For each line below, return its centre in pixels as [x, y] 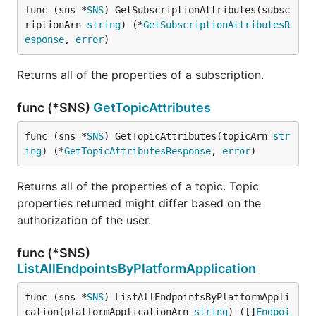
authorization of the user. [84, 220]
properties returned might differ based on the [139, 203]
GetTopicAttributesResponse [138, 151]
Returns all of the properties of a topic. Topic [138, 186]
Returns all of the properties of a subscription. [140, 75]
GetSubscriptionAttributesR [217, 25]
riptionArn [56, 25]
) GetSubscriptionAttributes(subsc [197, 10]
